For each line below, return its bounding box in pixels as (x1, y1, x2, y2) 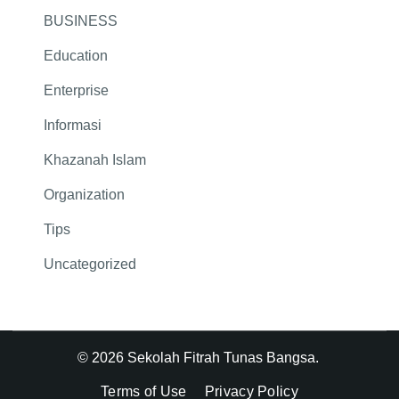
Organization (44, 187, 125, 203)
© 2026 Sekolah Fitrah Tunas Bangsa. (77, 350, 322, 366)
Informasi (44, 118, 102, 134)
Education (44, 48, 108, 64)
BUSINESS (44, 13, 118, 29)
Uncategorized (44, 256, 136, 273)
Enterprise (44, 83, 109, 99)
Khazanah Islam (44, 152, 146, 168)
